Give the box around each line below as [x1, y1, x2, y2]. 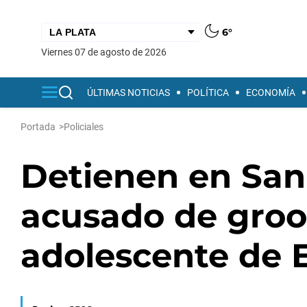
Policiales [64, 121, 103, 132]
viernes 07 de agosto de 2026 [47, 46, 167, 58]
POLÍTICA [187, 87, 229, 98]
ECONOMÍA [246, 87, 295, 98]
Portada [21, 121, 56, 132]
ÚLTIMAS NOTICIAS [87, 87, 170, 98]
